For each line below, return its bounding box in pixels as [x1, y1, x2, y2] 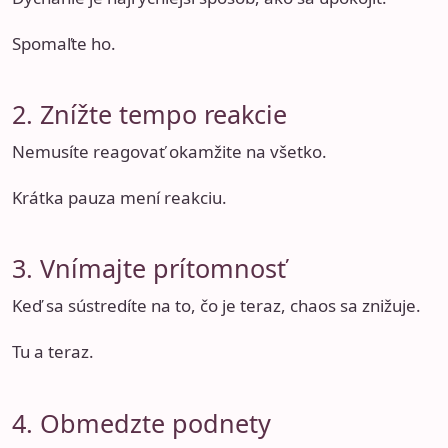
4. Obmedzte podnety [12, 405, 271, 440]
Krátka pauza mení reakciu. [12, 185, 227, 209]
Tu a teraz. [12, 340, 94, 364]
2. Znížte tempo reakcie [12, 96, 287, 131]
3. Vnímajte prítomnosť [12, 251, 286, 286]
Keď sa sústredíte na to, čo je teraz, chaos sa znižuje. [12, 294, 421, 318]
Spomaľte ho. [12, 31, 116, 55]
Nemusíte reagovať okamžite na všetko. [12, 139, 327, 163]
